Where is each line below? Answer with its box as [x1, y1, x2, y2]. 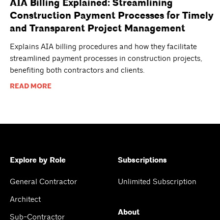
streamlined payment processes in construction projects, [10, 54, 202, 63]
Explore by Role [10, 155, 66, 166]
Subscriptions [118, 155, 167, 166]
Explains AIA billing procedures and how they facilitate [10, 42, 197, 52]
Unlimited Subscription [118, 177, 196, 187]
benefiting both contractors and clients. [10, 65, 145, 75]
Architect [10, 194, 41, 205]
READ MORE [10, 82, 52, 91]
